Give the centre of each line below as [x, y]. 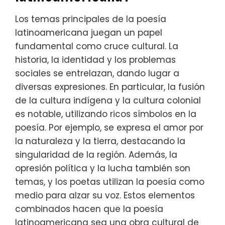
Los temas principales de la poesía [91, 19]
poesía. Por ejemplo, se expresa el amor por [109, 128]
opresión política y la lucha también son [103, 168]
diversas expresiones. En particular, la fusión [110, 87]
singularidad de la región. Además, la [96, 155]
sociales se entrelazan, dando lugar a [97, 74]
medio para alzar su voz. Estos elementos [105, 196]
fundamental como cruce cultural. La [97, 46]
